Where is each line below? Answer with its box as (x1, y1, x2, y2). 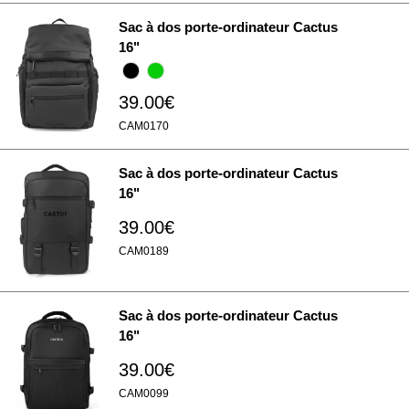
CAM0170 (119, 120, 169, 132)
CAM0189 (119, 245, 169, 257)
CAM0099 (119, 387, 169, 400)
